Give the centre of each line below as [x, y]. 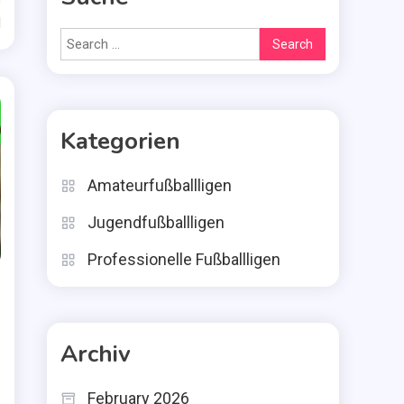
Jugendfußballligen [156, 222]
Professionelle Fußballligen [184, 259]
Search [279, 39]
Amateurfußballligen [160, 185]
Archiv [96, 354]
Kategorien [120, 141]
